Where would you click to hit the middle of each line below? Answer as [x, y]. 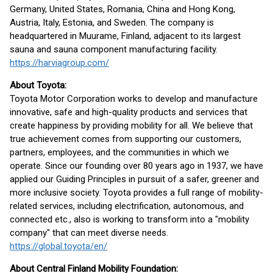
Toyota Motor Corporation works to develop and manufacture [134, 99]
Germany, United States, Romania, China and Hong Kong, [122, 9]
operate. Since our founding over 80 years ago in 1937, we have [136, 166]
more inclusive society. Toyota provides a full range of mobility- [136, 193]
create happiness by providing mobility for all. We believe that [131, 126]
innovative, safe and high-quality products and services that [129, 112]
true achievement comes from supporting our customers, [126, 139]
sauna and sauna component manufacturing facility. [114, 49]
